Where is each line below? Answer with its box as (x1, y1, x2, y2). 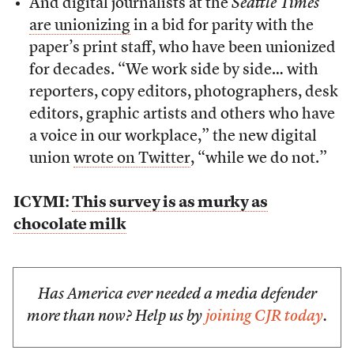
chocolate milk (13, 217, 126, 234)
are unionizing (28, 18, 130, 35)
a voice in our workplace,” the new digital (28, 129, 317, 145)
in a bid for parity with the (130, 18, 314, 35)
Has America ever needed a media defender (37, 287, 317, 303)
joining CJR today (205, 309, 323, 326)
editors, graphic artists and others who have (28, 107, 335, 123)
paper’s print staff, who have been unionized (28, 40, 336, 57)
